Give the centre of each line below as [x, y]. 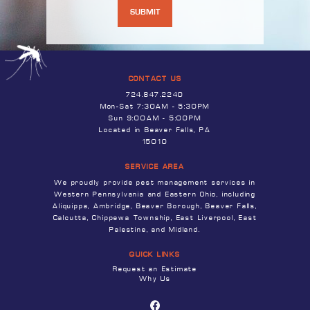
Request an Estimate [155, 270]
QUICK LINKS [155, 255]
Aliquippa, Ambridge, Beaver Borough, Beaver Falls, [155, 206]
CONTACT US [155, 79]
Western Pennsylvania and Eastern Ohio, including [155, 194]
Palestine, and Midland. [155, 230]
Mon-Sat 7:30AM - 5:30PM [155, 107]
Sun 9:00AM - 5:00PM [155, 118]
